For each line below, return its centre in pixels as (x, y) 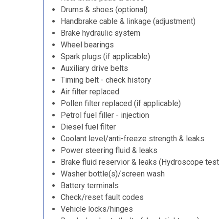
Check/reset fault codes (102, 197)
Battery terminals (90, 186)
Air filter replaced (90, 92)
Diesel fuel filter (88, 127)
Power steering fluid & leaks (109, 150)
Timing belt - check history (106, 80)
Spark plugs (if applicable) (105, 56)
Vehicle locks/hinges (97, 209)
